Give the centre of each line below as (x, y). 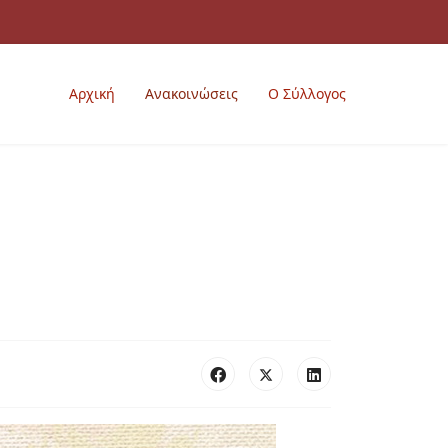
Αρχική (92, 93)
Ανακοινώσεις (191, 93)
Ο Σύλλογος (307, 93)
